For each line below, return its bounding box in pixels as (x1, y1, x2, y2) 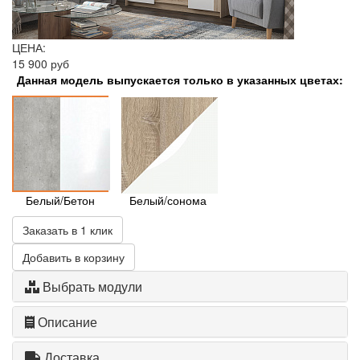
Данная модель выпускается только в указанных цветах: (17, 72, 343, 88)
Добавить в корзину (22, 249, 125, 265)
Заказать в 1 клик (22, 222, 112, 238)
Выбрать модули (39, 277, 142, 296)
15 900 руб (12, 55, 69, 72)
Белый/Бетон (26, 192, 95, 208)
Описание (35, 313, 97, 331)
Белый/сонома (129, 192, 207, 208)
